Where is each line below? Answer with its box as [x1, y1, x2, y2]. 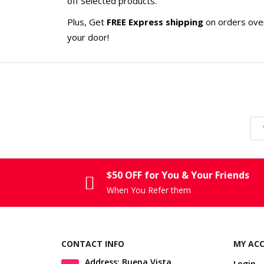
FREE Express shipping [107, 15, 204, 28]
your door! [67, 31, 110, 43]
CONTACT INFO [61, 237, 125, 249]
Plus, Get [67, 15, 107, 28]
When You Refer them [107, 184, 192, 196]
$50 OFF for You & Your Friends [107, 168, 250, 181]
